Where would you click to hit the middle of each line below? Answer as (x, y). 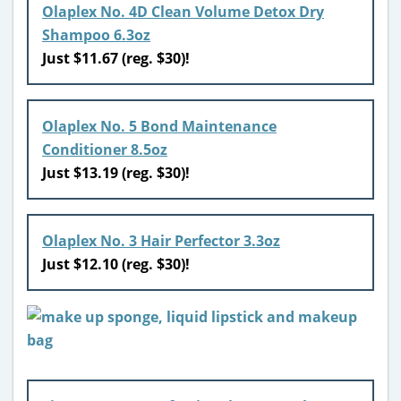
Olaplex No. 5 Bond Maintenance (159, 126)
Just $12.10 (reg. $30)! (118, 264)
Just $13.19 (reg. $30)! (116, 172)
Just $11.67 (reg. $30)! (116, 58)
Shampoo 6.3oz (96, 34)
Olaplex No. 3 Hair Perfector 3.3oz (161, 240)
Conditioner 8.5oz (105, 149)
